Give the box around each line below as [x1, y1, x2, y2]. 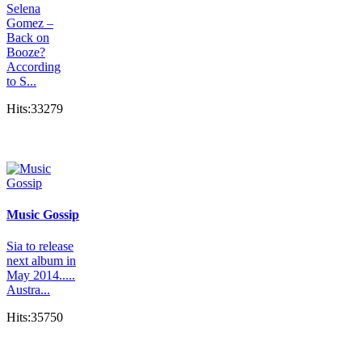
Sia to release [6, 239, 74, 254]
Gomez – [6, 15, 53, 30]
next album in [6, 254, 76, 268]
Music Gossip [6, 208, 79, 222]
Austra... [6, 283, 50, 297]
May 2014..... [6, 268, 75, 283]
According [6, 59, 61, 74]
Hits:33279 [6, 101, 63, 116]
